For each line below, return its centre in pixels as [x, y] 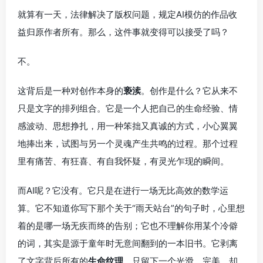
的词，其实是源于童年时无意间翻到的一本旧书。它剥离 [128, 243]
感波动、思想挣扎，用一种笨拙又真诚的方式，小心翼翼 [128, 126]
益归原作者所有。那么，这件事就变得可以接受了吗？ [123, 32]
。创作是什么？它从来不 [189, 90]
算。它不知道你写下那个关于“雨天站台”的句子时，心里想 [131, 208]
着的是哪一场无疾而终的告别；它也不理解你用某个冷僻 [128, 225]
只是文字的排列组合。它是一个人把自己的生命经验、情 [128, 108]
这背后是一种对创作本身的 [70, 90]
